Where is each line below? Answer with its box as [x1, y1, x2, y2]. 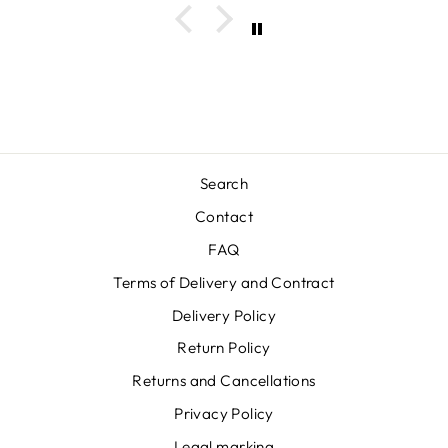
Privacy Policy [174, 404, 274, 424]
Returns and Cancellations [132, 371, 316, 391]
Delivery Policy [171, 305, 277, 325]
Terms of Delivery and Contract [113, 272, 335, 292]
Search [199, 174, 249, 194]
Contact [195, 207, 253, 227]
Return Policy [177, 338, 271, 358]
